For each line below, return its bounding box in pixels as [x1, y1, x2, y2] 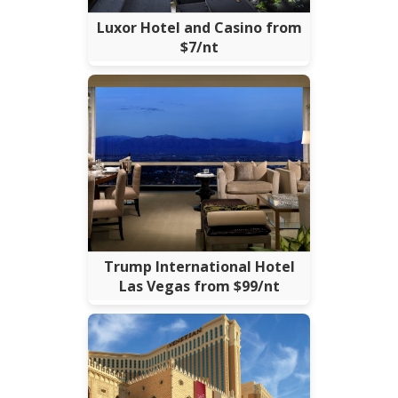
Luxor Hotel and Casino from [96, 18, 302, 38]
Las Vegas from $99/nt [118, 276, 280, 297]
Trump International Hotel [103, 257, 295, 277]
